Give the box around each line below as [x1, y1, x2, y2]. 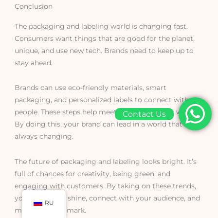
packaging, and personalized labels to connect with [15, 96, 189, 104]
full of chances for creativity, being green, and [15, 170, 170, 178]
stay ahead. [15, 58, 53, 67]
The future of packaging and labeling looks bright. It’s [15, 158, 197, 166]
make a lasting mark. [15, 206, 86, 215]
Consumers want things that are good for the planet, [15, 34, 195, 42]
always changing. [15, 132, 73, 141]
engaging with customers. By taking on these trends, [15, 182, 196, 190]
